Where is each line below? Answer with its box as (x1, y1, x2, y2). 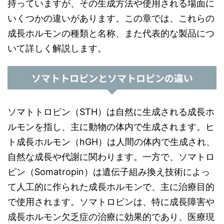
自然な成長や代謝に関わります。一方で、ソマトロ (7, 151, 214, 162)
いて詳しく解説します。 (7, 43, 106, 53)
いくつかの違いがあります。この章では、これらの (7, 13, 214, 23)
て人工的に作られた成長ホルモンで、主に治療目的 (7, 181, 214, 192)
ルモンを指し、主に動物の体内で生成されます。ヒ (7, 121, 214, 132)
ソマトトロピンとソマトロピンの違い (31, 71, 193, 84)
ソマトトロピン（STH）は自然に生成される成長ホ (7, 106, 214, 117)
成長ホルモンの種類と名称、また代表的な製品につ (7, 28, 214, 38)
